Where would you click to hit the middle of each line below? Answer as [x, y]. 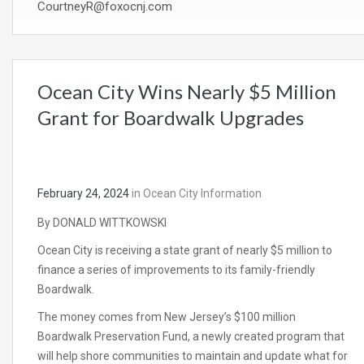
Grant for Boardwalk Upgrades [171, 118]
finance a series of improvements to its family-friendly [176, 270]
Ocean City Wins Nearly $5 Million [187, 92]
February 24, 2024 [83, 194]
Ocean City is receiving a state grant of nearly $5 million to [185, 251]
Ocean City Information [202, 194]
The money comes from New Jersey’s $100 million [167, 317]
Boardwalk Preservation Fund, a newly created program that [191, 337]
